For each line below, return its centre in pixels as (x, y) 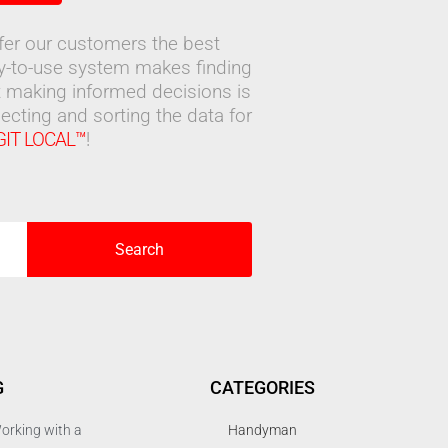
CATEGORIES (262, 387)
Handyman (262, 430)
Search (139, 249)
